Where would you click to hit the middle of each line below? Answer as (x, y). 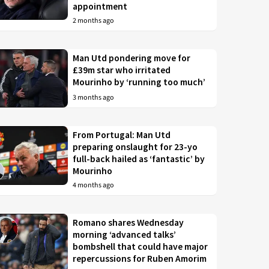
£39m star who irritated (122, 70)
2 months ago (94, 20)
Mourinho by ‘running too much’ (139, 82)
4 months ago (94, 186)
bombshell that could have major (141, 247)
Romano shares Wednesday (128, 223)
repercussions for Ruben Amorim (140, 259)
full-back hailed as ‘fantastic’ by (139, 159)
